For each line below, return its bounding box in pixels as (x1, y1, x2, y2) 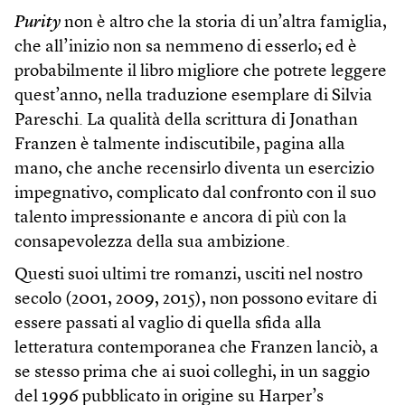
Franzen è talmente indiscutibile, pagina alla (14, 136, 345, 154)
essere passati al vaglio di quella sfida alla (14, 315, 322, 333)
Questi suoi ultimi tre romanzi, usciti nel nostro (14, 266, 363, 284)
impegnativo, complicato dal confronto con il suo (14, 184, 376, 202)
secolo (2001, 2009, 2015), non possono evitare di (14, 290, 377, 308)
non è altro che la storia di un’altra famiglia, (61, 14, 387, 32)
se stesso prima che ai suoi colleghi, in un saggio (14, 363, 370, 381)
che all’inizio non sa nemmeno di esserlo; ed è (14, 38, 357, 56)
